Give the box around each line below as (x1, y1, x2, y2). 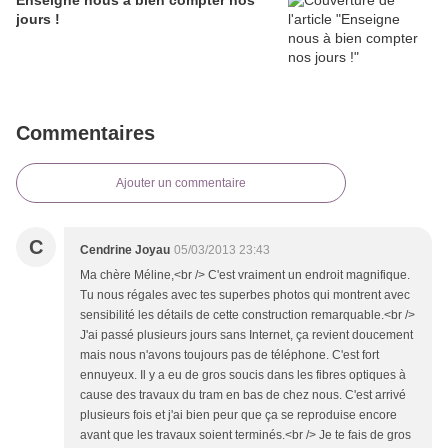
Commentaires (16, 122, 155, 145)
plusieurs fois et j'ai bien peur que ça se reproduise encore (80, 408, 397, 423)
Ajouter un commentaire (116, 176, 246, 191)
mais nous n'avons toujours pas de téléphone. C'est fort (80, 348, 379, 363)
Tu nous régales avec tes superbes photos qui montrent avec (80, 288, 410, 303)
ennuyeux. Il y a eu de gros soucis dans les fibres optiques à (80, 368, 406, 383)
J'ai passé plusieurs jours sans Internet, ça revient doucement (80, 328, 413, 343)
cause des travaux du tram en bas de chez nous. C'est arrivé (80, 388, 406, 403)
